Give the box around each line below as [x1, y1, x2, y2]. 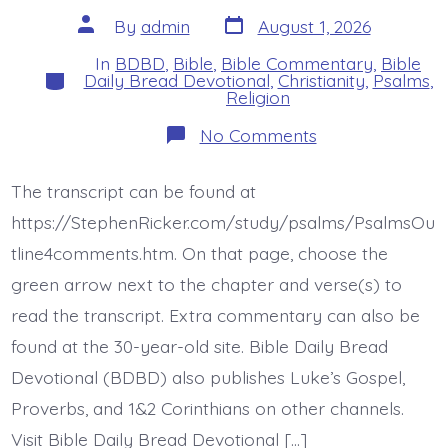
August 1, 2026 [257, 14, 371, 37]
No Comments [199, 123, 317, 146]
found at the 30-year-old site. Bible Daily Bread [10, 335, 388, 358]
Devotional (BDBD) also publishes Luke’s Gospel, [10, 366, 405, 389]
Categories [41, 63, 129, 86]
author [76, 28, 131, 51]
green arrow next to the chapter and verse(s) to [10, 273, 402, 296]
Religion [226, 86, 290, 109]
